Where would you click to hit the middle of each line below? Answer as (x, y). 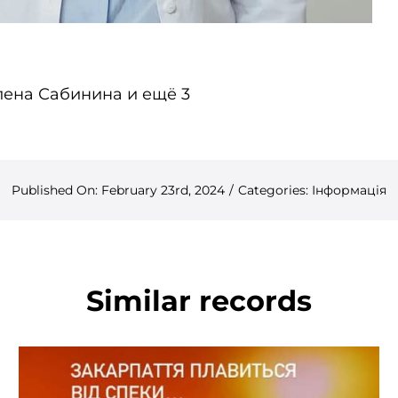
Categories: (275, 191)
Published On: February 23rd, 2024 (118, 191)
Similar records (199, 301)
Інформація (349, 191)
